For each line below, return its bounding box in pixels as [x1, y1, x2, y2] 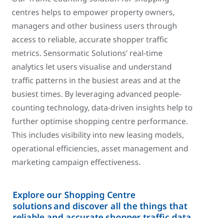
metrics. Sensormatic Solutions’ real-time [12, 48, 163, 58]
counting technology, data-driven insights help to [12, 102, 193, 113]
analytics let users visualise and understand [12, 61, 172, 72]
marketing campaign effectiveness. [12, 157, 142, 167]
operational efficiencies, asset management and [12, 143, 188, 154]
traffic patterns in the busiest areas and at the [12, 75, 181, 86]
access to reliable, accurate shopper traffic [12, 34, 168, 45]
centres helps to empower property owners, [12, 7, 175, 18]
